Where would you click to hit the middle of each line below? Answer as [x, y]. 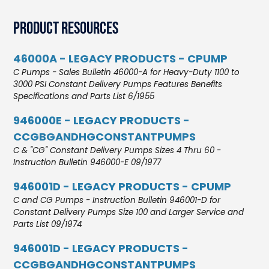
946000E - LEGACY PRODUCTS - [102, 120]
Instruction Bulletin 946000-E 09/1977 [87, 162]
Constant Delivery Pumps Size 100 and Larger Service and [129, 212]
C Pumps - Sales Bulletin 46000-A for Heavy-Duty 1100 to [127, 72]
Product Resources [66, 28]
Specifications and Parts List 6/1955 [84, 96]
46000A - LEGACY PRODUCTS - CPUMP [121, 58]
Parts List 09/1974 [48, 224]
